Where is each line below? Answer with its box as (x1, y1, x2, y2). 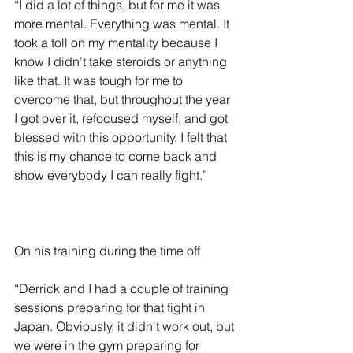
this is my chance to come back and (14, 148, 220, 165)
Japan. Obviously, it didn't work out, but (14, 318, 237, 335)
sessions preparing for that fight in (14, 299, 208, 316)
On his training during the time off (14, 243, 203, 259)
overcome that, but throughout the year (14, 91, 233, 108)
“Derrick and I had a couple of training (14, 281, 232, 297)
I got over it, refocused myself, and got (14, 110, 231, 127)
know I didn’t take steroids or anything (14, 54, 230, 70)
